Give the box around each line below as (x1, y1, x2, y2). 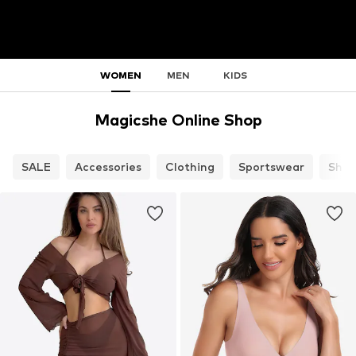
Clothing (165, 160, 215, 174)
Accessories (75, 160, 141, 174)
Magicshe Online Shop (94, 110, 262, 130)
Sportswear (238, 160, 304, 174)
